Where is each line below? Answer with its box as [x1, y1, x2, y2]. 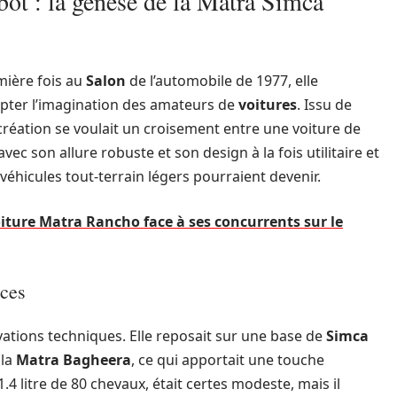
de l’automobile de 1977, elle [126, 71, 318, 90]
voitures [238, 95, 297, 114]
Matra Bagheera [16, 350, 131, 370]
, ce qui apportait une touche [131, 350, 324, 370]
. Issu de [297, 95, 352, 114]
